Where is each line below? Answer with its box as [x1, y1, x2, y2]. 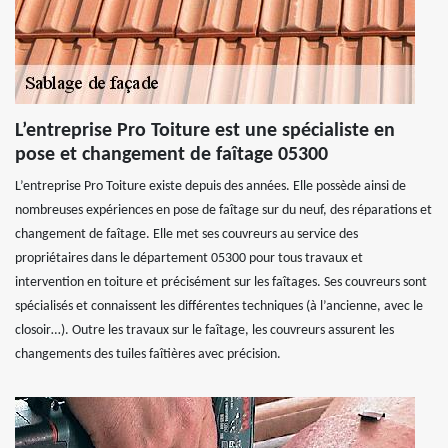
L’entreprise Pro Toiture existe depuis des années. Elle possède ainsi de [15, 178, 406, 194]
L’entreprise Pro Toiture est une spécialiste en [15, 120, 395, 141]
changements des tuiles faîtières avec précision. [15, 346, 281, 362]
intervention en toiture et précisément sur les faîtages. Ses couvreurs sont [15, 274, 427, 290]
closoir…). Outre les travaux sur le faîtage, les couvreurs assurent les [15, 322, 394, 338]
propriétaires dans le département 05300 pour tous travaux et [15, 250, 363, 266]
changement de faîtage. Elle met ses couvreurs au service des [15, 226, 358, 242]
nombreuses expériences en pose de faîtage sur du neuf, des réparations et [15, 202, 432, 218]
